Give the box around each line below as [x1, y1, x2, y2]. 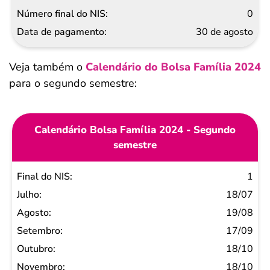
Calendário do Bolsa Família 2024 [86, 60, 261, 74]
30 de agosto [196, 25, 253, 39]
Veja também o [9, 60, 86, 74]
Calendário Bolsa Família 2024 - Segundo [34, 123, 236, 137]
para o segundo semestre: [9, 76, 137, 90]
